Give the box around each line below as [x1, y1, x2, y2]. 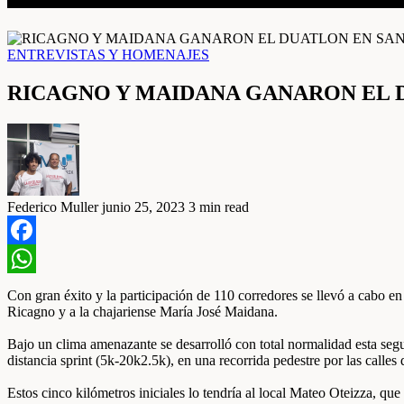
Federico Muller [7, 198, 98, 215]
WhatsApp [7, 279, 69, 295]
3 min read [188, 198, 249, 215]
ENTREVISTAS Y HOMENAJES [7, 47, 209, 62]
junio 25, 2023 [102, 198, 185, 215]
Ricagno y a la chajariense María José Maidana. [7, 303, 278, 319]
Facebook [7, 250, 63, 266]
